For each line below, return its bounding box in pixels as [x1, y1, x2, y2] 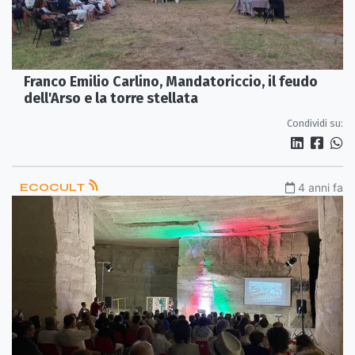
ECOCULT [20, 180, 87, 194]
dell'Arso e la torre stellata [24, 89, 198, 107]
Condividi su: [287, 116, 343, 129]
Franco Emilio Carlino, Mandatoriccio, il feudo [24, 72, 318, 90]
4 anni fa [298, 180, 343, 194]
